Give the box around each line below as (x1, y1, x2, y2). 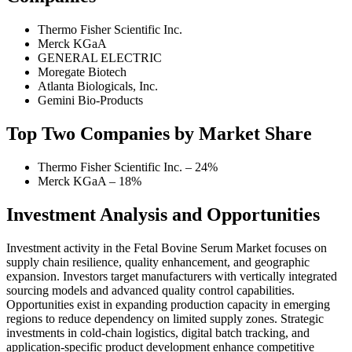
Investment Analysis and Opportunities (6, 203, 320, 225)
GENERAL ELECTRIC (38, 51, 162, 64)
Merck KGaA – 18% (38, 174, 141, 188)
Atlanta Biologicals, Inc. (38, 79, 158, 93)
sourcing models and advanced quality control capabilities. (6, 283, 295, 297)
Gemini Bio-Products (38, 93, 143, 107)
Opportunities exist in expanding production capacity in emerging (6, 297, 330, 311)
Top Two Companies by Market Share (6, 123, 312, 144)
